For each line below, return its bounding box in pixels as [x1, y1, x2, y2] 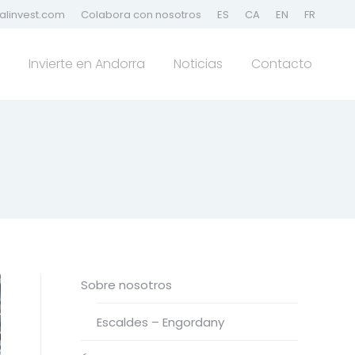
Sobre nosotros [81, 277, 172, 293]
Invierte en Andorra [29, 55, 145, 73]
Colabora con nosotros [81, 6, 201, 22]
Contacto [251, 55, 312, 73]
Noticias [174, 55, 223, 73]
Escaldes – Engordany [97, 314, 224, 330]
